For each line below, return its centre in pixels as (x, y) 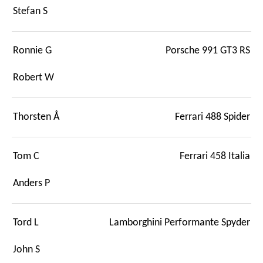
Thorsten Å (36, 117)
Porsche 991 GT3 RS (208, 50)
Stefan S (30, 11)
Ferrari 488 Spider (213, 117)
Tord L (26, 222)
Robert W (33, 77)
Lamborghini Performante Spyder (180, 222)
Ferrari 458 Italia (215, 156)
